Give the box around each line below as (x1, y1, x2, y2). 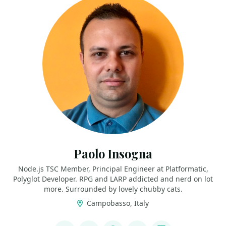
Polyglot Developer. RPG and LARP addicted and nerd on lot (13, 174, 213, 184)
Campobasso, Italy (84, 198, 149, 208)
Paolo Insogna (74, 146, 152, 161)
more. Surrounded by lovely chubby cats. (43, 184, 183, 194)
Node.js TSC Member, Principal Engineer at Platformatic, (18, 164, 208, 174)
